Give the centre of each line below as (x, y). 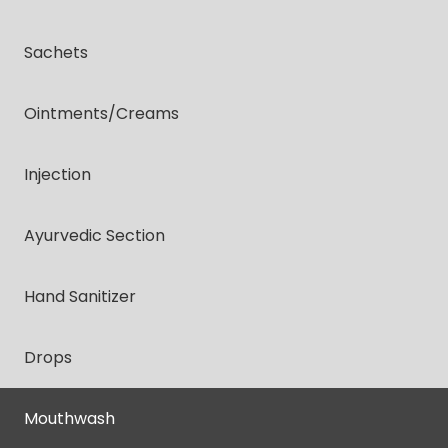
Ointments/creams (101, 113)
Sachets (56, 52)
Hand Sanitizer (80, 296)
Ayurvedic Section (94, 235)
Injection (57, 174)
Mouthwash (69, 418)
